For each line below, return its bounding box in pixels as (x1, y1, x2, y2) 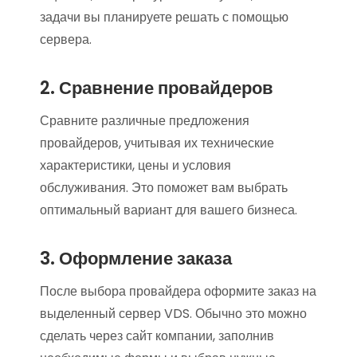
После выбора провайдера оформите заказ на (40, 281, 316, 300)
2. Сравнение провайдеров (40, 75, 273, 100)
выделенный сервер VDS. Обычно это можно (40, 304, 307, 323)
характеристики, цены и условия (40, 155, 231, 175)
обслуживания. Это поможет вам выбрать (40, 178, 288, 197)
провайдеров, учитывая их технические (40, 133, 274, 152)
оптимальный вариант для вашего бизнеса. (40, 200, 297, 219)
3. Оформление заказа (40, 245, 232, 271)
